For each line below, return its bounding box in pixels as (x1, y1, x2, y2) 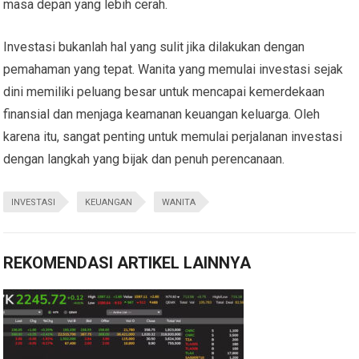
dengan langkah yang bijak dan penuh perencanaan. (3, 151, 285, 167)
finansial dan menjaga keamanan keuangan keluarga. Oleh (3, 107, 321, 123)
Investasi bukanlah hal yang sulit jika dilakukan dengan (3, 39, 305, 55)
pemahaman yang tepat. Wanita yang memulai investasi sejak (3, 62, 344, 78)
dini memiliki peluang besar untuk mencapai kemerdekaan (3, 84, 325, 100)
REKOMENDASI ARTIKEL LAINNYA (3, 253, 252, 273)
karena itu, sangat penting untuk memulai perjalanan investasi (3, 129, 343, 145)
